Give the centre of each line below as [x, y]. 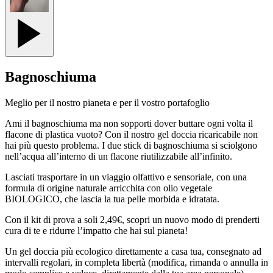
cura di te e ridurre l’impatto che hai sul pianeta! [96, 230]
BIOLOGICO [32, 199]
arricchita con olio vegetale [159, 188]
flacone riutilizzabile [149, 156]
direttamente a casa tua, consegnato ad [187, 251]
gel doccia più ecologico [66, 251]
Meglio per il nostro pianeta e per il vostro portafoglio [107, 102]
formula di [25, 188]
